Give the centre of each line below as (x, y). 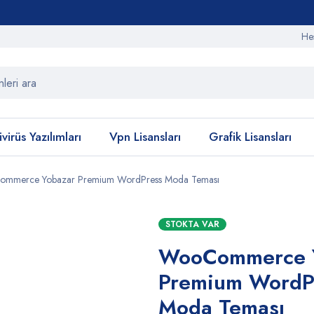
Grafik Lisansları (250, 137)
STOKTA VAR (192, 224)
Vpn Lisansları (145, 137)
